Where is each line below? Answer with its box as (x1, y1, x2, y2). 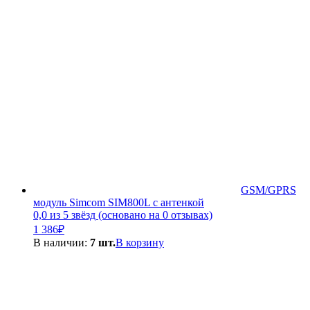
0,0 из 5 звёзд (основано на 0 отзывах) (33, 208, 212, 221)
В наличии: (33, 236, 90, 248)
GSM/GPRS (241, 183, 296, 196)
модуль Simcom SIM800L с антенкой (33, 196, 204, 208)
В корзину (116, 236, 164, 248)
